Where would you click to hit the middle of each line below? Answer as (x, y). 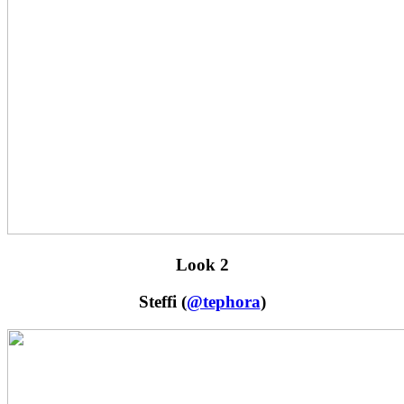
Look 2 (202, 265)
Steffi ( (162, 301)
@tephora (223, 301)
